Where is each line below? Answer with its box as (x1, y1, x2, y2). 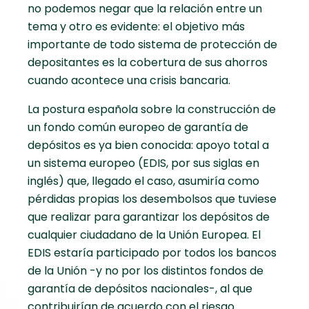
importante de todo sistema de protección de (28, 37, 277, 53)
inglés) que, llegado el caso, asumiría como (28, 173, 259, 190)
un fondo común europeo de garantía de (28, 119, 248, 136)
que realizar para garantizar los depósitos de (28, 209, 270, 226)
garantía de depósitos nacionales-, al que (28, 281, 252, 297)
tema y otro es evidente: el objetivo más (28, 19, 245, 35)
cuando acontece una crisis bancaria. (28, 72, 230, 89)
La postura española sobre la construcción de (28, 101, 276, 118)
